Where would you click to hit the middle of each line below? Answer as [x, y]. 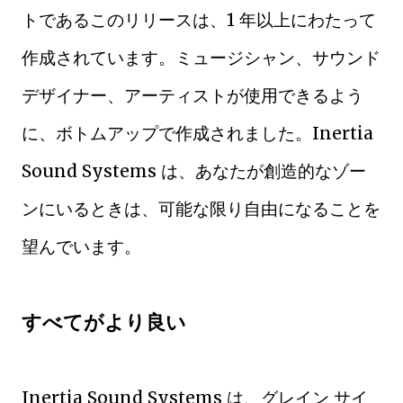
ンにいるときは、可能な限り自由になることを [201, 208]
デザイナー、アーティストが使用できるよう [193, 95]
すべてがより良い [104, 322]
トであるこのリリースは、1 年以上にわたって [199, 19]
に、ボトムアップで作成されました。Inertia [197, 133]
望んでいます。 [81, 246]
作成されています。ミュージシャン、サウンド [201, 57]
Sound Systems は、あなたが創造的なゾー [194, 170]
